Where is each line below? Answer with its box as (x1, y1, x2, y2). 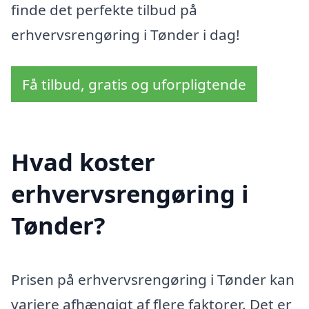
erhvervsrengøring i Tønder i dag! (11, 25, 240, 45)
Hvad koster (11, 146, 155, 179)
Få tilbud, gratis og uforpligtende (22, 74, 246, 94)
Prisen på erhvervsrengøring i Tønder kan (11, 270, 295, 290)
